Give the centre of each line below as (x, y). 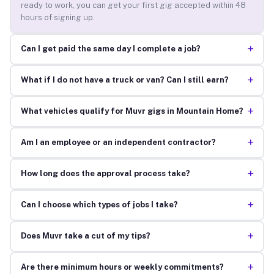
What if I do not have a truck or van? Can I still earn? (124, 80)
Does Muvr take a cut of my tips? (85, 236)
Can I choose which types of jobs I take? (99, 205)
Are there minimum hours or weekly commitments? (122, 267)
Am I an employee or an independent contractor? (118, 143)
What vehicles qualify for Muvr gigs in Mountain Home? (132, 111)
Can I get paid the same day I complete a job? (110, 49)
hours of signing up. (57, 18)
